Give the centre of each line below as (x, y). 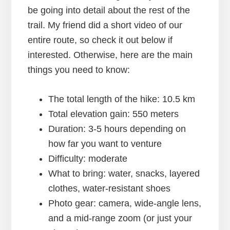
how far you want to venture (105, 144)
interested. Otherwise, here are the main (110, 55)
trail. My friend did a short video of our (105, 25)
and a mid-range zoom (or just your (120, 218)
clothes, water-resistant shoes (109, 189)
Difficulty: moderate (88, 159)
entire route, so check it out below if (100, 40)
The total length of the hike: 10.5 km (121, 99)
